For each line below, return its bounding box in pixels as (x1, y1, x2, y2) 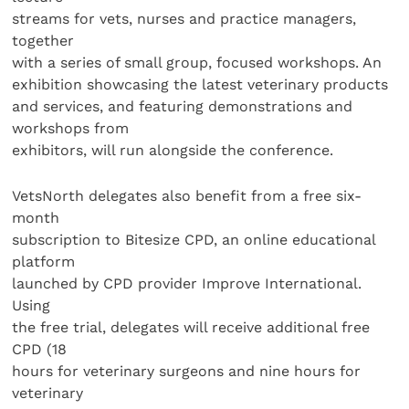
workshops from (12, 119, 130, 137)
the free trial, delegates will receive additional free (12, 318, 371, 336)
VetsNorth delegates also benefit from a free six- (12, 186, 362, 204)
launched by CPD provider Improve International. (12, 274, 362, 292)
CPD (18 (12, 340, 68, 358)
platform (12, 252, 76, 270)
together (12, 31, 75, 49)
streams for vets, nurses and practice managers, (12, 9, 357, 27)
